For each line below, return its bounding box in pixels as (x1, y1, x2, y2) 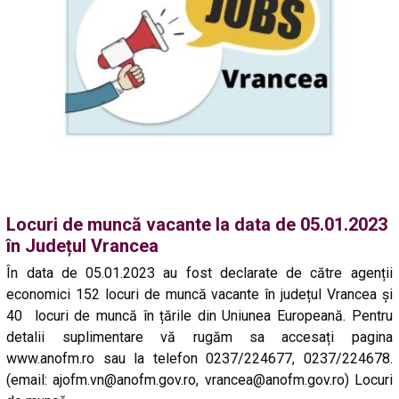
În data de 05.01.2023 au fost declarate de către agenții (6, 264, 393, 281)
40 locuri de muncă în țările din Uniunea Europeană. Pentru (6, 306, 393, 324)
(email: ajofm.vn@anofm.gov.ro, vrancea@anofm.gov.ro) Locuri (6, 370, 393, 388)
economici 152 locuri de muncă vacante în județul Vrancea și (6, 285, 393, 303)
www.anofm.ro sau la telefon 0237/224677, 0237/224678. (6, 349, 393, 367)
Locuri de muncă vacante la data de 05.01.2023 (6, 213, 388, 235)
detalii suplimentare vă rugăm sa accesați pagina (6, 328, 393, 346)
